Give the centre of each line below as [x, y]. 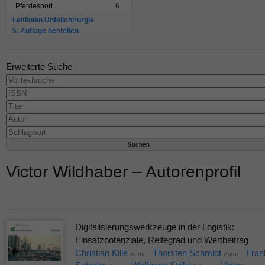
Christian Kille [101, 253]
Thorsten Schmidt [187, 253]
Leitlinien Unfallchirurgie [53, 20]
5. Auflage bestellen [46, 31]
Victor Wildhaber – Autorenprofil [123, 172]
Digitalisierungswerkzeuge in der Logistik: [154, 227]
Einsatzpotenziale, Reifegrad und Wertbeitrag [161, 240]
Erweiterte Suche [39, 67]
